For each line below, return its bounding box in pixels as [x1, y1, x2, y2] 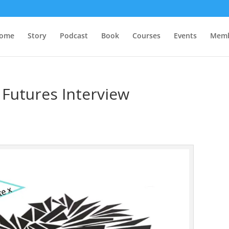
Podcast [59, 31, 88, 40]
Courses [132, 31, 161, 40]
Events [173, 31, 197, 40]
